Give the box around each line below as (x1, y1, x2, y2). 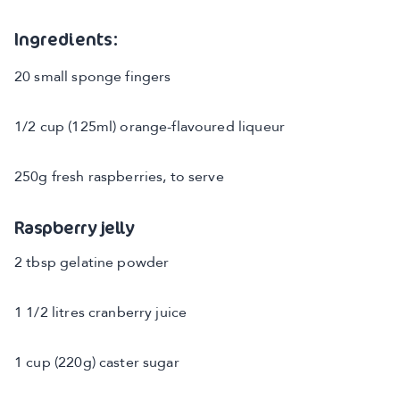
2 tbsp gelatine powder (14, 256, 170, 271)
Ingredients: (14, 27, 119, 51)
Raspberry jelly (14, 215, 135, 239)
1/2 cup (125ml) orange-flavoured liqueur (14, 121, 285, 135)
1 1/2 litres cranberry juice (14, 306, 187, 321)
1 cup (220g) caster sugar (14, 356, 179, 371)
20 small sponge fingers (14, 71, 171, 85)
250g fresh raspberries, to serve (14, 171, 224, 185)
